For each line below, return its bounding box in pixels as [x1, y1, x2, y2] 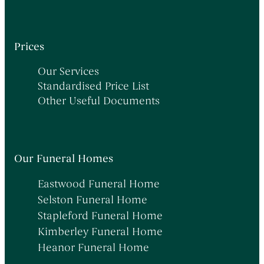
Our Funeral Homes [14, 151, 113, 165]
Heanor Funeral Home [38, 240, 149, 254]
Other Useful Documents [38, 94, 160, 107]
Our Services [38, 64, 99, 78]
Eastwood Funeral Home [38, 177, 160, 190]
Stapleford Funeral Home [38, 209, 163, 222]
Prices [14, 39, 44, 53]
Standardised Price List [38, 79, 149, 93]
